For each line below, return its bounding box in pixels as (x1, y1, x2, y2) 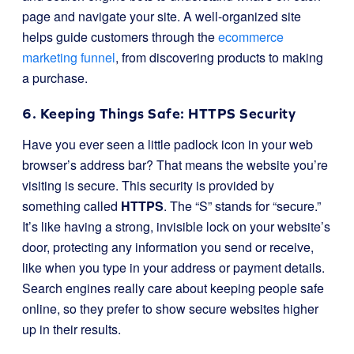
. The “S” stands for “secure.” (164, 197, 321, 215)
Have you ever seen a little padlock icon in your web (22, 135, 313, 153)
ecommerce (218, 28, 284, 46)
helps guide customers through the (22, 28, 218, 46)
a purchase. (22, 69, 88, 87)
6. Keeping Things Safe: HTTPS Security (22, 105, 296, 122)
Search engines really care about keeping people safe (22, 279, 324, 297)
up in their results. (22, 320, 121, 338)
